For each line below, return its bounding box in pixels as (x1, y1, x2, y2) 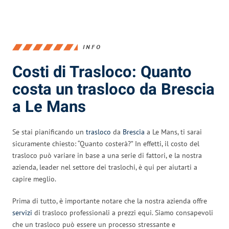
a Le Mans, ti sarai (145, 127, 202, 136)
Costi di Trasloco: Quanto (12, 60, 192, 84)
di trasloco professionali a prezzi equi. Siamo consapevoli (32, 208, 213, 217)
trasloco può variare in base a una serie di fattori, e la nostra (12, 150, 202, 160)
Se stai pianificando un (12, 127, 86, 136)
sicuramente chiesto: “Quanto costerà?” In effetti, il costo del (12, 139, 199, 148)
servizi (12, 208, 32, 217)
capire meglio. (12, 174, 56, 184)
